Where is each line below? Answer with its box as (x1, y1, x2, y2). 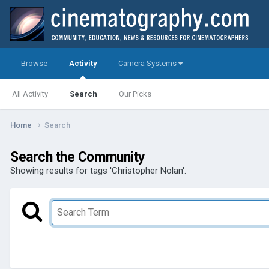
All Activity (12, 89, 48, 98)
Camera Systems (118, 59, 178, 68)
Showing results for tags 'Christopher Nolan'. (10, 165, 186, 176)
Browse (21, 59, 47, 68)
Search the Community (10, 148, 145, 165)
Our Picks (119, 89, 151, 98)
